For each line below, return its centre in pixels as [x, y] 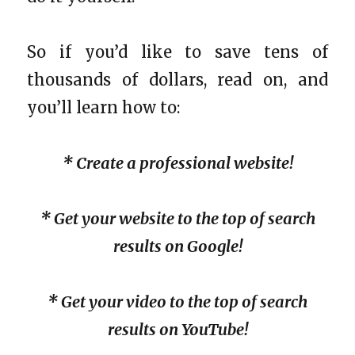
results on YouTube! [177, 329]
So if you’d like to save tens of [177, 52]
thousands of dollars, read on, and [177, 79]
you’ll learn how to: [104, 107]
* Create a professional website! [177, 162]
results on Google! [177, 246]
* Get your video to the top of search [177, 301]
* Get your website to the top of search [177, 218]
